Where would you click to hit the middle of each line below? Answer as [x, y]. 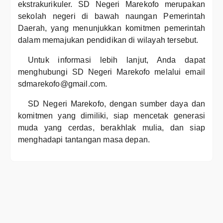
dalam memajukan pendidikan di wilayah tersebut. [108, 40]
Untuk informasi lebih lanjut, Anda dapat [116, 60]
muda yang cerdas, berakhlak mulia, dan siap [111, 128]
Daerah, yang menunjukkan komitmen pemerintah [111, 28]
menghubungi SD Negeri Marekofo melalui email [111, 72]
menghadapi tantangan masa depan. [84, 140]
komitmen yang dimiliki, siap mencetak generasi [111, 116]
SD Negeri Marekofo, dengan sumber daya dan [116, 104]
